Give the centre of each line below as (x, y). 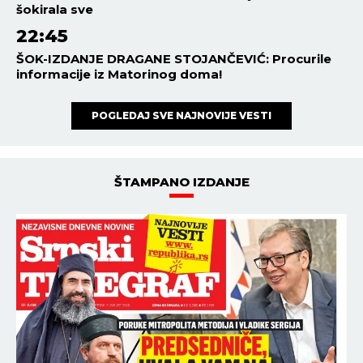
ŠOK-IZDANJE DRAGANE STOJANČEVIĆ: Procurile (174, 58)
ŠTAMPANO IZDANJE (181, 181)
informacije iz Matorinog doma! (119, 74)
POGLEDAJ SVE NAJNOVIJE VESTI (181, 115)
